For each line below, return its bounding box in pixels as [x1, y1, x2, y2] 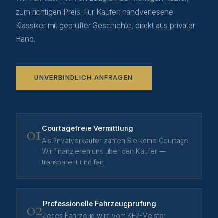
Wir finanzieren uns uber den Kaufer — [42, 147, 166, 155]
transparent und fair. [42, 158, 105, 166]
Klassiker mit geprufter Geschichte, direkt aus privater [16, 20, 195, 30]
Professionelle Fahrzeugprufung [43, 199, 157, 208]
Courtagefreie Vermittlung [42, 124, 134, 133]
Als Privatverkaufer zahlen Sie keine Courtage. [42, 136, 190, 145]
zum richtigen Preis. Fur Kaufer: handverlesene [16, 7, 173, 17]
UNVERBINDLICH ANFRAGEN [34, 73, 133, 82]
